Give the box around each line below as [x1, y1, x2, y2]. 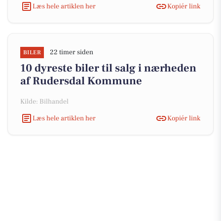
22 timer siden [50, 48, 94, 57]
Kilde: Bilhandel [20, 97, 69, 106]
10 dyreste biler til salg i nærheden [20, 61, 196, 75]
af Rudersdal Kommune [20, 74, 142, 88]
